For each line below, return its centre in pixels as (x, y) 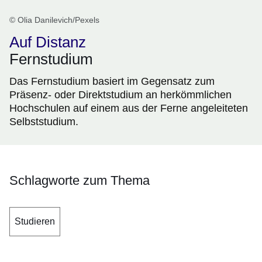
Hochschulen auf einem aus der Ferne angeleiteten (129, 108)
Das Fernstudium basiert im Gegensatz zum (112, 82)
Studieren (35, 222)
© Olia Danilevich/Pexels (54, 20)
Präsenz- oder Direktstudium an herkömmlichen (120, 95)
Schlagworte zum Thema (80, 181)
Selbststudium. (44, 122)
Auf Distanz (48, 42)
